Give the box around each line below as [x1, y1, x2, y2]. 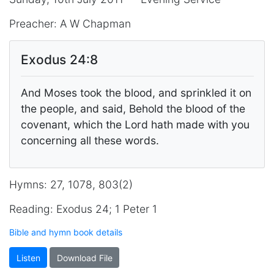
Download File [56, 252, 113, 263]
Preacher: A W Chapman [9, 17, 131, 31]
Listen [16, 252, 40, 263]
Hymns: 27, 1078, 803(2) [9, 178, 133, 191]
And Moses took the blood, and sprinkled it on [20, 86, 251, 99]
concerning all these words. [20, 133, 159, 147]
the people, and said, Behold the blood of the [20, 102, 245, 115]
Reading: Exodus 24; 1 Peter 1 [9, 202, 157, 216]
